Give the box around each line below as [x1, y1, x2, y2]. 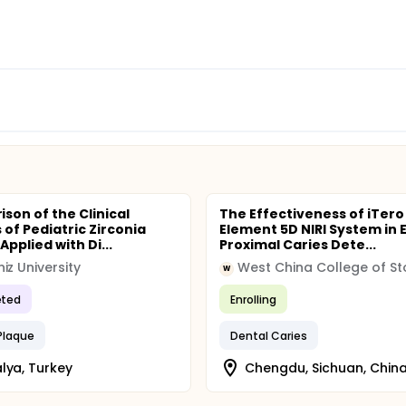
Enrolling [230, 291, 277, 307]
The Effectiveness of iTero [219, 205, 404, 223]
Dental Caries [230, 327, 307, 343]
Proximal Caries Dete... [219, 236, 376, 254]
